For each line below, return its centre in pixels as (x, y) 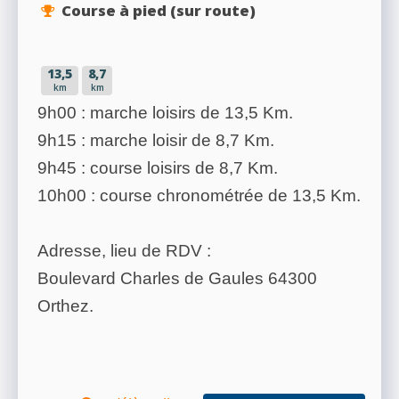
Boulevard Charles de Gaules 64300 (177, 279)
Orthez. (65, 306)
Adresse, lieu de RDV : (124, 251)
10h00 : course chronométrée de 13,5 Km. (199, 196)
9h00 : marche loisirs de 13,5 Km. (165, 113)
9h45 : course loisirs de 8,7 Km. (158, 168)
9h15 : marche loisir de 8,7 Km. (156, 141)
